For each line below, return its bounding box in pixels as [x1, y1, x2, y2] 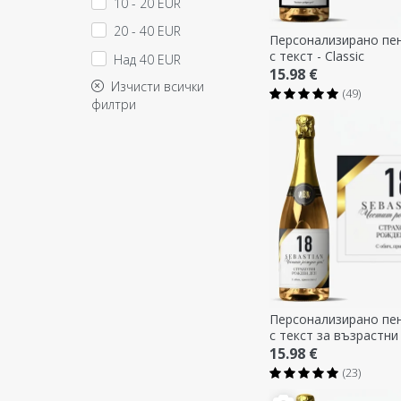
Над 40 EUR [114, 50, 181, 68]
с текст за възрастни [269, 326, 398, 344]
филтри [91, 95, 136, 113]
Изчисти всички [104, 77, 204, 95]
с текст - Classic [269, 47, 364, 64]
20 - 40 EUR [114, 22, 181, 40]
